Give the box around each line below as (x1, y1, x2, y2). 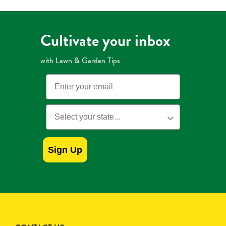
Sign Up (48, 145, 82, 155)
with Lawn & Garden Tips (40, 54, 120, 67)
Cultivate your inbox (40, 29, 170, 53)
